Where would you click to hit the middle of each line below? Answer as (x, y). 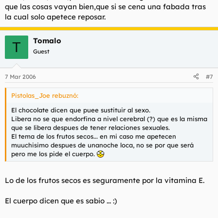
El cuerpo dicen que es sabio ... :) (61, 201)
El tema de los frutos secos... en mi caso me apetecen (94, 136)
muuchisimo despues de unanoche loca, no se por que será (102, 145)
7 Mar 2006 (20, 76)
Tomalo (47, 41)
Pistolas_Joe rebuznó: (45, 95)
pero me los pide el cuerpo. (54, 154)
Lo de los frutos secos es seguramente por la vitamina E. (105, 180)
